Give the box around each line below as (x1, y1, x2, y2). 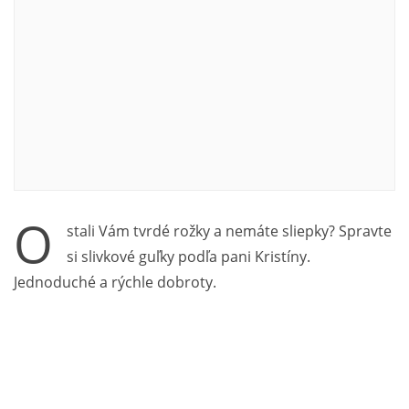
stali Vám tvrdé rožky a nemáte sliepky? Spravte (67, 220, 392, 241)
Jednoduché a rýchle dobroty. (14, 271, 216, 292)
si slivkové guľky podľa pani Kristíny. (67, 246, 310, 267)
